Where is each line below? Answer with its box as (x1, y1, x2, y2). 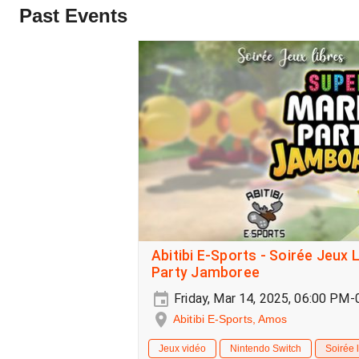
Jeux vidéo (159, 343, 206, 355)
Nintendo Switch (230, 343, 301, 355)
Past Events (19, 5, 127, 26)
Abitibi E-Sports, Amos (173, 313, 288, 325)
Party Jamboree (151, 264, 260, 280)
